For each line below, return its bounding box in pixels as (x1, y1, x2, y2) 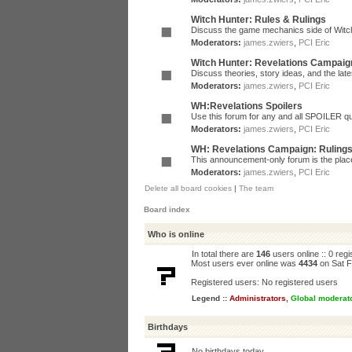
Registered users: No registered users (191, 277, 338, 287)
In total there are (192, 249, 256, 258)
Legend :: (192, 294, 229, 302)
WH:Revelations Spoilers (191, 101, 302, 112)
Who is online (148, 229, 204, 239)
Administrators (229, 294, 286, 302)
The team (239, 184, 273, 192)
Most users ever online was (191, 258, 299, 268)
